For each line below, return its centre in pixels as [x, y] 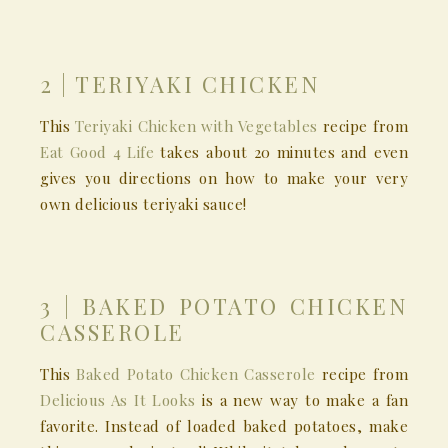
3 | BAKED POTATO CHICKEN [224, 306]
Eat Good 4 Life [97, 152]
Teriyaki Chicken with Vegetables [196, 126]
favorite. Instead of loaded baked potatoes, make [224, 426]
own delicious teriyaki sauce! [143, 204]
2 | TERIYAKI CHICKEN [180, 84]
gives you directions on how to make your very [224, 178]
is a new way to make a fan [302, 400]
